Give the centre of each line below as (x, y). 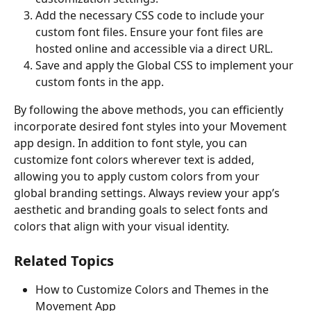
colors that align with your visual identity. (121, 227)
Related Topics (64, 260)
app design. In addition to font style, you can (132, 143)
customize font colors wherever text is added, (135, 160)
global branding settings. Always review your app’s (148, 193)
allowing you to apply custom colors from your (138, 177)
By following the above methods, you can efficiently (150, 110)
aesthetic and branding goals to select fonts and (142, 210)
